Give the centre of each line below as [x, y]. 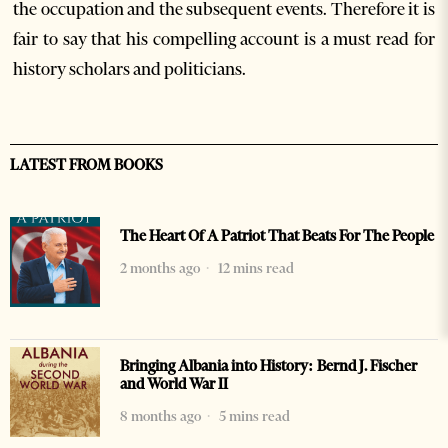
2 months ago [160, 267]
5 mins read [253, 415]
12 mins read [254, 267]
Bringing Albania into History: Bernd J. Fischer [268, 365]
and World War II [174, 383]
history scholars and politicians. [130, 68]
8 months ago [160, 415]
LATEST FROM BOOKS [86, 164]
